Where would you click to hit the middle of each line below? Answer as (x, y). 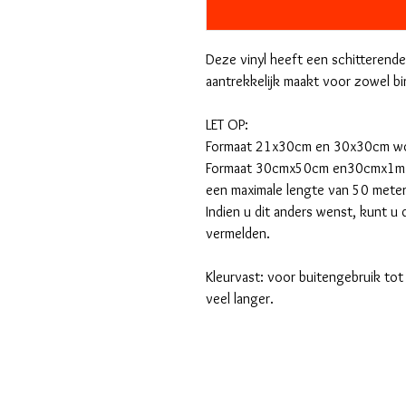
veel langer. (240, 299)
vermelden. (238, 234)
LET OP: (227, 125)
